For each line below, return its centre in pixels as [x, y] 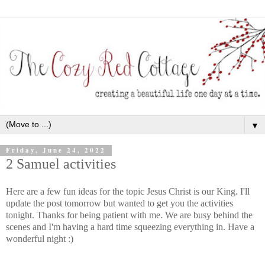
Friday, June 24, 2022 [56, 151]
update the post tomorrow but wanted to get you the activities [119, 203]
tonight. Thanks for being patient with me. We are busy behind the [129, 215]
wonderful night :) [40, 239]
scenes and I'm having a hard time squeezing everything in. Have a [130, 227]
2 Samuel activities [61, 163]
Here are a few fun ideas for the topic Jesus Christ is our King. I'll [128, 192]
